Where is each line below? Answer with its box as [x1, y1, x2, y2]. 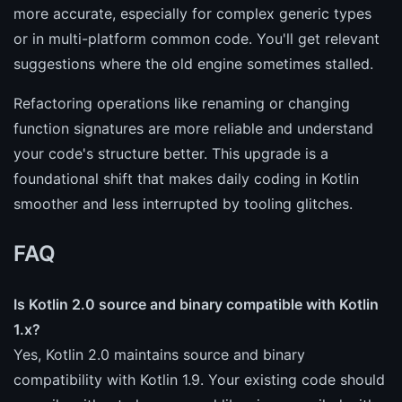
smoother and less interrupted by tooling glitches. [13, 194, 353, 213]
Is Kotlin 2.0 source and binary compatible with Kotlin [13, 294, 379, 313]
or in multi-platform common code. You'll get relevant [13, 29, 380, 48]
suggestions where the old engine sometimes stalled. [13, 54, 373, 73]
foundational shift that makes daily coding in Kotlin [13, 169, 359, 188]
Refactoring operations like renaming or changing [13, 93, 350, 112]
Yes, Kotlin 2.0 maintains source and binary [13, 345, 305, 363]
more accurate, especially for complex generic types [13, 4, 371, 22]
